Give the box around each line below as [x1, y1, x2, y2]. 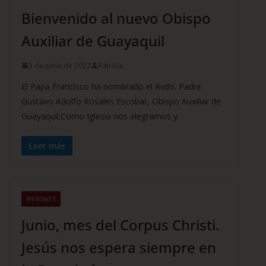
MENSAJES [26, 194, 56, 203]
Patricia [98, 60, 123, 71]
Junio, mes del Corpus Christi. [21, 214, 219, 235]
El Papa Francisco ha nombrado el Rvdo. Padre [21, 80, 201, 92]
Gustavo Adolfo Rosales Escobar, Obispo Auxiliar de [21, 95, 221, 107]
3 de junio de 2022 [28, 60, 91, 71]
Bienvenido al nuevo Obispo [21, 8, 211, 28]
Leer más [28, 140, 65, 151]
